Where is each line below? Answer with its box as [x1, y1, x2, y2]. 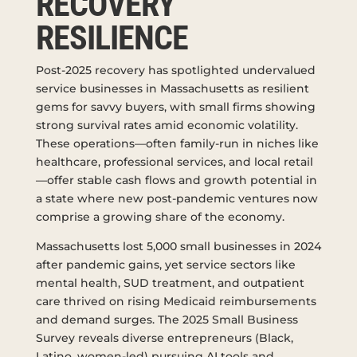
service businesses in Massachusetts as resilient [35, 81, 309, 96]
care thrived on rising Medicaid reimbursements [35, 294, 316, 309]
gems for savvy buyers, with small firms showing [35, 100, 316, 115]
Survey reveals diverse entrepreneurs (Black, [35, 331, 293, 346]
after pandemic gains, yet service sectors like [35, 257, 296, 273]
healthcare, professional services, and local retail [35, 155, 313, 170]
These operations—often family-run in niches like [35, 136, 319, 151]
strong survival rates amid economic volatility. [35, 118, 298, 133]
